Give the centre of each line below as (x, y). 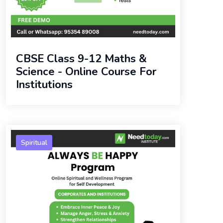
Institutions (44, 84)
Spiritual (34, 142)
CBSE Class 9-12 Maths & (81, 58)
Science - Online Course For (86, 71)
